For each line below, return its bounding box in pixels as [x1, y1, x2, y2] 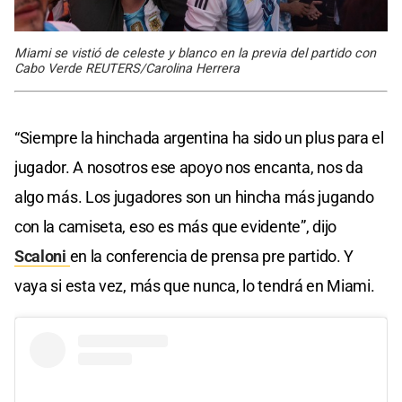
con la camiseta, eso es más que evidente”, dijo [14, 217, 336, 237]
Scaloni [14, 247, 70, 267]
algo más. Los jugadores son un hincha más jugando [14, 188, 374, 207]
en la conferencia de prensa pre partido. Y [69, 247, 354, 267]
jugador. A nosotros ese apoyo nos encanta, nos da [14, 158, 363, 178]
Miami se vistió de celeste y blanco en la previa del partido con [14, 46, 376, 62]
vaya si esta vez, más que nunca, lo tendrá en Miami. [14, 276, 375, 296]
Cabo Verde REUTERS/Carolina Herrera [14, 61, 240, 77]
